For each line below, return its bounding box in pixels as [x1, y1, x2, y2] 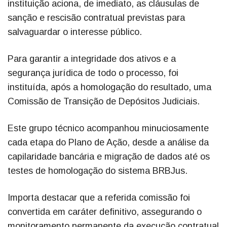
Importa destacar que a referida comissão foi [8, 193, 190, 203]
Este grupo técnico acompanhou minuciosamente [8, 123, 209, 134]
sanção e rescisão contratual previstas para [8, 13, 185, 23]
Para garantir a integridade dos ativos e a [8, 54, 176, 64]
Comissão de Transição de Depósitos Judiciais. [8, 96, 200, 107]
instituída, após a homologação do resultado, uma [8, 82, 211, 93]
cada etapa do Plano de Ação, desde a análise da [8, 137, 209, 148]
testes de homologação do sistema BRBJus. [8, 166, 187, 176]
